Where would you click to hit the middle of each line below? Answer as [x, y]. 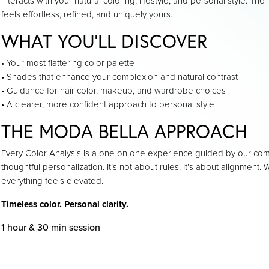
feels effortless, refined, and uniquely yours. [87, 14]
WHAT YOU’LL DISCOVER [104, 41]
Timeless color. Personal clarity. [65, 204]
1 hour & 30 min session [51, 228]
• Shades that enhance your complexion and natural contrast [119, 77]
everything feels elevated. [52, 181]
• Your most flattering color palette [68, 63]
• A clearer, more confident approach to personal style [108, 104]
